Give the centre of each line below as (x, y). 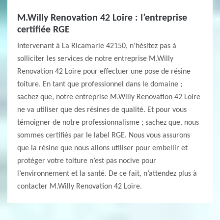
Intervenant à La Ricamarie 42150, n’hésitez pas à (97, 46)
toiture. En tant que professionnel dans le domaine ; (100, 84)
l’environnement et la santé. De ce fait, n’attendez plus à (107, 174)
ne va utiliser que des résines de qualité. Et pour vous (102, 110)
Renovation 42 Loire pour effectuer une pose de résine (104, 72)
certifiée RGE (43, 30)
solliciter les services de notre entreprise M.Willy (95, 59)
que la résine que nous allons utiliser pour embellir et (102, 148)
